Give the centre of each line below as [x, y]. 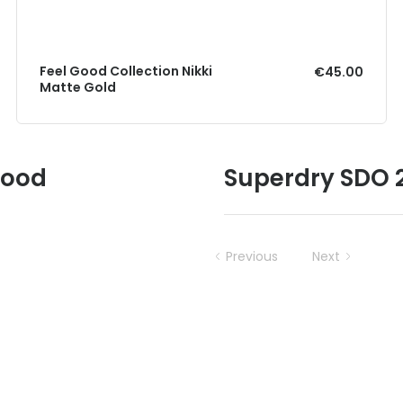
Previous [252, 256]
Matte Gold [78, 87]
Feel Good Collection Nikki [126, 71]
